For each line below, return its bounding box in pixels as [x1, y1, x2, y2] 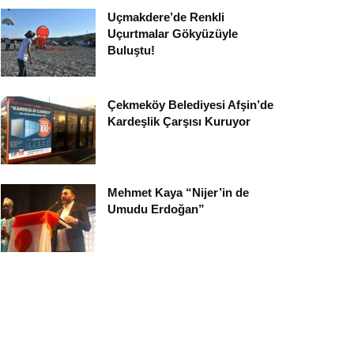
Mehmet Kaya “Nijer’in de [107, 186, 249, 200]
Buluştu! [107, 43, 155, 58]
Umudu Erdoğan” [107, 202, 205, 217]
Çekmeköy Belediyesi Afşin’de [107, 98, 273, 112]
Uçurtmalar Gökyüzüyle [107, 27, 238, 41]
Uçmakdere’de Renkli [107, 10, 224, 24]
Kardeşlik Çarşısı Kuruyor [107, 115, 250, 129]
